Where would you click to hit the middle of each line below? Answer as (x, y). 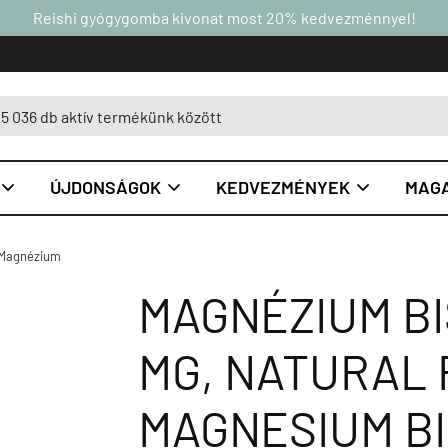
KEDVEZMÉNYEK (283, 187)
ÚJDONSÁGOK (105, 187)
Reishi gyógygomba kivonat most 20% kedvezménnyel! (224, 17)
